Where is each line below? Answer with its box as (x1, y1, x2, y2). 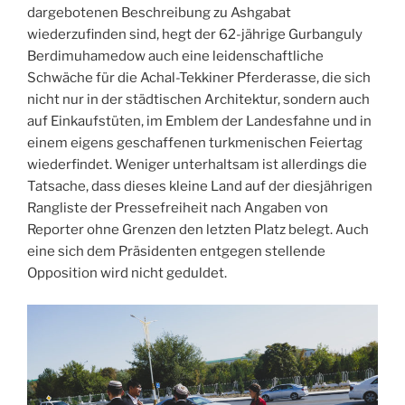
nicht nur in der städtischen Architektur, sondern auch (27, 91, 370, 108)
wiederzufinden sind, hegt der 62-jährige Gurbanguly (27, 26, 363, 43)
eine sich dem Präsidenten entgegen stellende (27, 243, 325, 260)
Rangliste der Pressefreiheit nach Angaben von (27, 200, 328, 217)
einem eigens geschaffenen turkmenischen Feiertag (27, 135, 363, 152)
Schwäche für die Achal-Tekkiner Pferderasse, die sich (27, 70, 371, 87)
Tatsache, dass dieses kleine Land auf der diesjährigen (27, 178, 372, 195)
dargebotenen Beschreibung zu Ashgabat (27, 5, 291, 22)
